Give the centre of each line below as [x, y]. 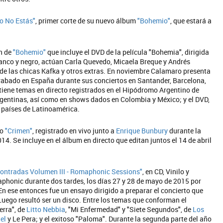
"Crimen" [19, 131]
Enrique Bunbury [142, 131]
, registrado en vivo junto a [74, 131]
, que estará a [191, 21]
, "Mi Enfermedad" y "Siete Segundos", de [129, 209]
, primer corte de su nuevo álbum [86, 21]
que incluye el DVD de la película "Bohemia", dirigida [127, 52]
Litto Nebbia [46, 209]
